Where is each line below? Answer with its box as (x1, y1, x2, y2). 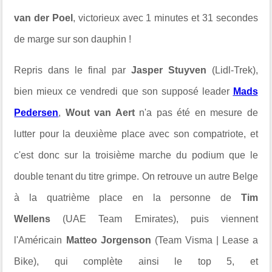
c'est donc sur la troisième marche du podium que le (14, 150, 258, 160)
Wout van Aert (65, 107, 135, 118)
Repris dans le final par (14, 65, 131, 75)
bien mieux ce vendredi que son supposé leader (14, 86, 233, 97)
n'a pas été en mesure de (134, 107, 258, 118)
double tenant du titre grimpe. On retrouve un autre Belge (14, 171, 258, 182)
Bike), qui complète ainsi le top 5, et (14, 256, 258, 267)
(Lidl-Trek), (206, 65, 258, 75)
